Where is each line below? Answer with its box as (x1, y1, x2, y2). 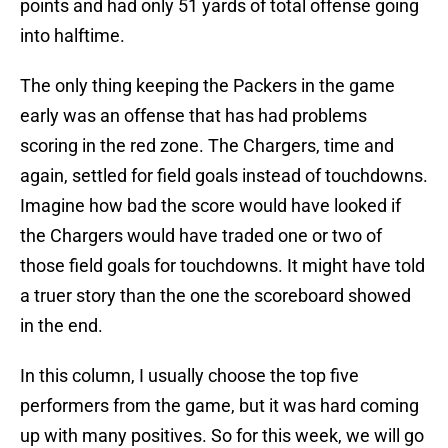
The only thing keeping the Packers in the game (20, 75, 395, 97)
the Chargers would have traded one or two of (20, 225, 382, 247)
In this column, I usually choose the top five (20, 365, 359, 387)
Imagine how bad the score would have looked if (20, 195, 401, 217)
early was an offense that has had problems (20, 105, 367, 127)
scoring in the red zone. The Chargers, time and (20, 135, 394, 157)
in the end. (20, 315, 103, 337)
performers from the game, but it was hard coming (20, 395, 419, 417)
